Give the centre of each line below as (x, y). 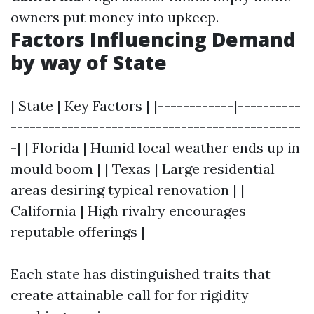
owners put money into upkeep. (115, 17)
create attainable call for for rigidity (130, 295)
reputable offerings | (78, 232)
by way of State (89, 62)
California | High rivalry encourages (128, 211)
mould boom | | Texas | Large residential (143, 169)
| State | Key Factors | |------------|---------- (156, 105)
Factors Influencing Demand (153, 39)
